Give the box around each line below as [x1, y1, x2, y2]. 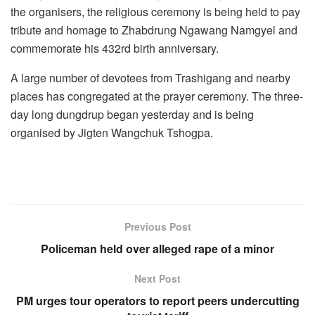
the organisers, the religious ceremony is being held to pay [11, 3, 300, 20]
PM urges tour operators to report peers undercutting [15, 292, 300, 309]
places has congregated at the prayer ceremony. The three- [11, 87, 303, 104]
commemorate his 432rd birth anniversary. [11, 39, 219, 56]
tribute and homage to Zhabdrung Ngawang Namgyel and [11, 21, 297, 38]
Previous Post [124, 219, 191, 233]
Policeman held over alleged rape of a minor [41, 240, 274, 257]
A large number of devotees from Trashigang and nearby [11, 69, 290, 86]
